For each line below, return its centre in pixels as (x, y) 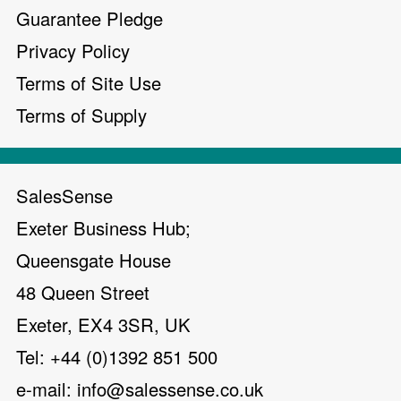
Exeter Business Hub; (103, 227)
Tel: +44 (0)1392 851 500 (128, 356)
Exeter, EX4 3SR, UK (114, 324)
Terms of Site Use (89, 82)
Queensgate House (104, 260)
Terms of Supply (81, 115)
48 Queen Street (94, 292)
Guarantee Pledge (90, 18)
